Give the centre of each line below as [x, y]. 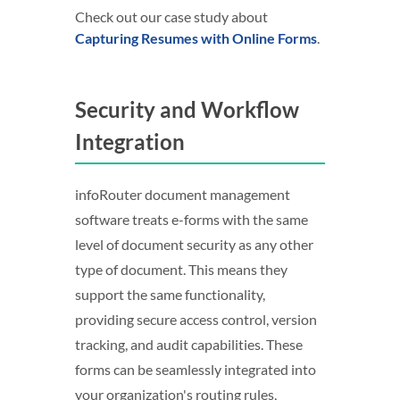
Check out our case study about [171, 17]
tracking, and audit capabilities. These [189, 344]
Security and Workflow [187, 109]
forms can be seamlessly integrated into [196, 369]
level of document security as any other [194, 244]
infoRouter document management [183, 194]
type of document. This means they [181, 269]
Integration [130, 142]
